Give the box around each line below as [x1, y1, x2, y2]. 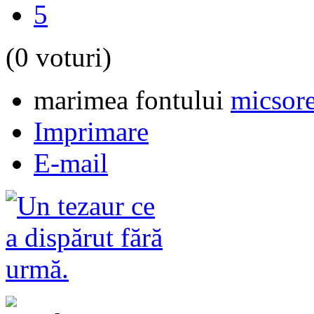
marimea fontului [34, 85, 224, 116]
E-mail [34, 148, 108, 179]
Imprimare [34, 116, 149, 147]
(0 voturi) [6, 42, 111, 73]
